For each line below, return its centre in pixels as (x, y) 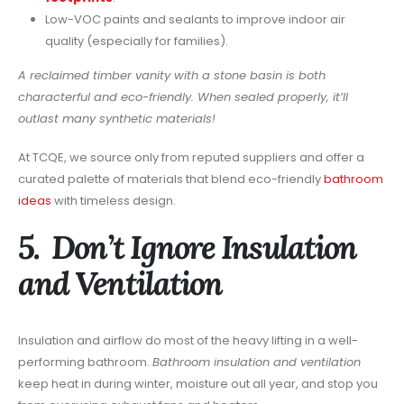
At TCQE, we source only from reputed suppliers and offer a (191, 158)
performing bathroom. (85, 362)
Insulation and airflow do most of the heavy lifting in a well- (188, 340)
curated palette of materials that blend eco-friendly (171, 179)
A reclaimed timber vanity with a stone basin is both (172, 76)
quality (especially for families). (136, 41)
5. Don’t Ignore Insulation (188, 247)
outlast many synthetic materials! (117, 119)
